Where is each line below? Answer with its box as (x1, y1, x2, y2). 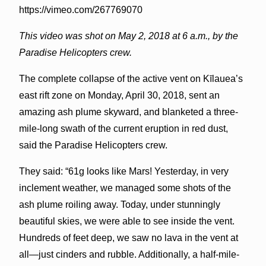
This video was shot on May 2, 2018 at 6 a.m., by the (18, 30, 238, 41)
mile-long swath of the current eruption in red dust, (18, 123, 228, 134)
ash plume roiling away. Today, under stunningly (18, 199, 220, 210)
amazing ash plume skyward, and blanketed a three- (18, 106, 238, 117)
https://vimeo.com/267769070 (18, 4, 142, 15)
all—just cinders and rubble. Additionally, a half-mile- (18, 249, 239, 259)
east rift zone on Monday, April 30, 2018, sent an (18, 90, 220, 100)
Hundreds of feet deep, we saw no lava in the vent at (18, 232, 238, 243)
